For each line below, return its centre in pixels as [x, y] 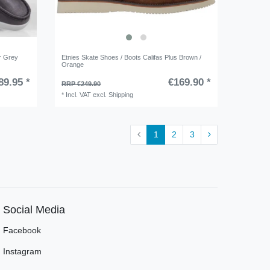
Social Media [34, 209]
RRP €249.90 [81, 84]
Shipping [121, 95]
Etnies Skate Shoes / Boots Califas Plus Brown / [132, 58]
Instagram [22, 251]
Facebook [22, 230]
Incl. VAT [79, 95]
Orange [73, 65]
